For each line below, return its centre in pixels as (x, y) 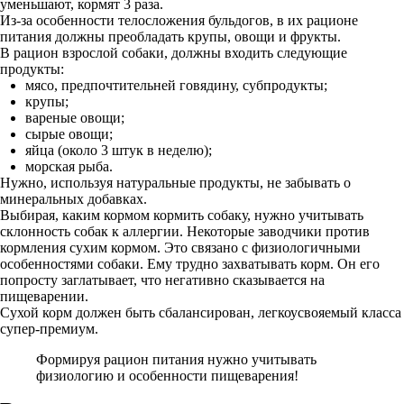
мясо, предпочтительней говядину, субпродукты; (176, 85)
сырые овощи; (69, 134)
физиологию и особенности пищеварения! (167, 376)
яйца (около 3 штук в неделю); (119, 150)
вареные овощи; (75, 118)
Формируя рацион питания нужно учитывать (176, 359)
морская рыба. (69, 166)
